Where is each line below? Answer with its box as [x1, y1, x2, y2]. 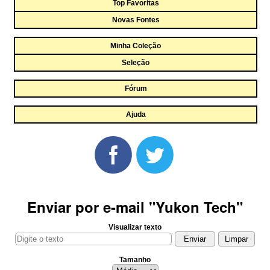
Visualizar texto [108, 223, 162, 231]
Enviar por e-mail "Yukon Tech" [27, 196, 243, 217]
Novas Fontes [111, 16, 160, 24]
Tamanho [119, 256, 151, 264]
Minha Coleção [110, 42, 161, 50]
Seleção [122, 58, 149, 67]
